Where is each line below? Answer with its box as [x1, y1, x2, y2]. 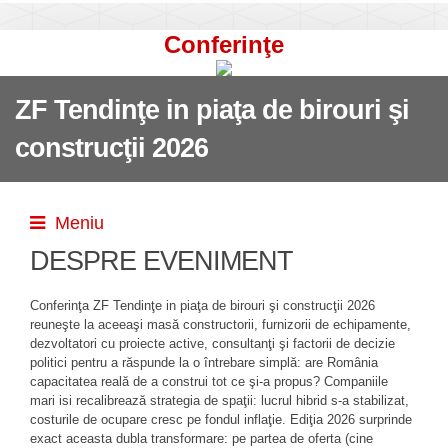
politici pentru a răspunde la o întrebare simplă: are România [30, 355, 378, 370]
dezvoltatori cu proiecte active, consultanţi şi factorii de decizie [30, 336, 395, 351]
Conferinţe [164, 31, 284, 58]
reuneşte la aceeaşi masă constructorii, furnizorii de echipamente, [30, 317, 411, 332]
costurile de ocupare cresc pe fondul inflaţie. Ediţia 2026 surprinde [30, 412, 412, 427]
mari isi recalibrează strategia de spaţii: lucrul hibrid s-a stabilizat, [30, 393, 409, 408]
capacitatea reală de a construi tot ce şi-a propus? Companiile [30, 374, 388, 389]
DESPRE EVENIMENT [30, 246, 293, 276]
